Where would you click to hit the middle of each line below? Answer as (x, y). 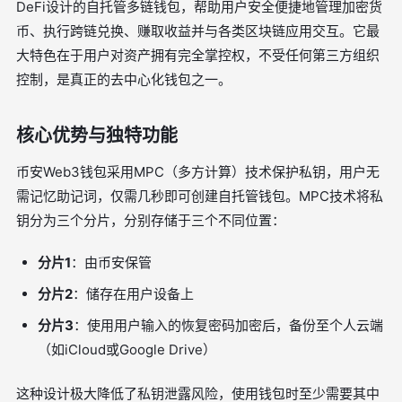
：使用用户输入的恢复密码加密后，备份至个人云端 (228, 325)
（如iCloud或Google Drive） (127, 350)
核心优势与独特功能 (97, 135)
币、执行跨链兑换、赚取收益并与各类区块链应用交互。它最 (198, 31)
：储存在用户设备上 (133, 294)
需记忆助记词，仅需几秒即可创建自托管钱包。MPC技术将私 (200, 196)
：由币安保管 (111, 262)
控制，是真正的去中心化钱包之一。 (124, 79)
